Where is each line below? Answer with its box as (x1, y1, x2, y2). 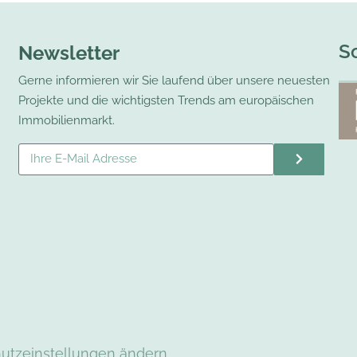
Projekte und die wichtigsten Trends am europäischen (18, 92, 315, 108)
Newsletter (18, 41, 120, 65)
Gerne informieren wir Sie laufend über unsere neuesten (18, 73, 331, 88)
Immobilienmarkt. (18, 112, 116, 127)
